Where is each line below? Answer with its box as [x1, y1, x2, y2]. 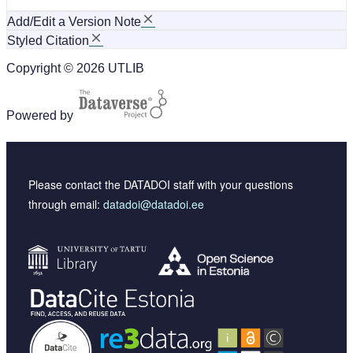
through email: [28, 195, 103, 212]
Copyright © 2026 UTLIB [6, 61, 144, 75]
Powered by [6, 108, 73, 122]
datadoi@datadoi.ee [103, 195, 204, 212]
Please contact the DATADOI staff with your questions [28, 176, 293, 192]
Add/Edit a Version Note [7, 14, 141, 28]
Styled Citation [7, 33, 89, 47]
